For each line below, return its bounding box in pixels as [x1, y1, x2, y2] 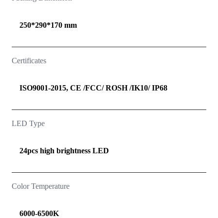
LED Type [12, 119, 45, 128]
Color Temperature [12, 182, 70, 191]
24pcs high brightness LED [19, 146, 109, 155]
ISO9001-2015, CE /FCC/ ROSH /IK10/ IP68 [19, 84, 167, 92]
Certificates [12, 56, 46, 65]
